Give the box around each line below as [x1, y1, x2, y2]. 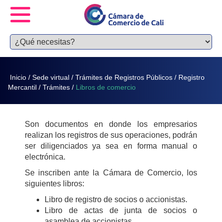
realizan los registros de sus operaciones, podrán [25, 131, 197, 139]
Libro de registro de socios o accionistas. [45, 195, 187, 204]
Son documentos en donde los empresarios [25, 120, 197, 128]
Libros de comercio [76, 83, 136, 92]
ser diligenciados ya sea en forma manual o [25, 142, 197, 150]
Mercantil [8, 83, 37, 92]
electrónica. [25, 153, 65, 161]
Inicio [10, 73, 27, 82]
